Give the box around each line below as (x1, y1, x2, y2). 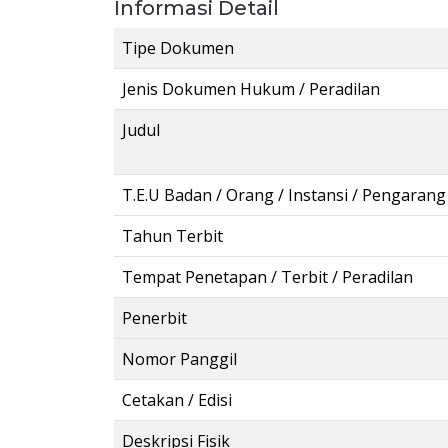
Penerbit (122, 307, 187, 329)
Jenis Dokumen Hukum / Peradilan (122, 78, 380, 100)
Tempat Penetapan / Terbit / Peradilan (122, 266, 413, 288)
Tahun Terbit (122, 225, 223, 247)
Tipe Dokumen (122, 37, 234, 59)
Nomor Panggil (122, 348, 237, 370)
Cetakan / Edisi (122, 389, 232, 411)
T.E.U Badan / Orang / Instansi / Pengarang (122, 184, 446, 206)
